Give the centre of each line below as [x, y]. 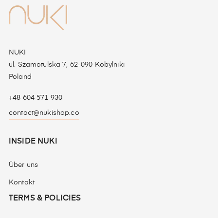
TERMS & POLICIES [45, 199]
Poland [20, 77]
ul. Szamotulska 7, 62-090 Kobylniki [67, 65]
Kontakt [22, 183]
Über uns [24, 165]
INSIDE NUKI [33, 142]
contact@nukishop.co [44, 113]
